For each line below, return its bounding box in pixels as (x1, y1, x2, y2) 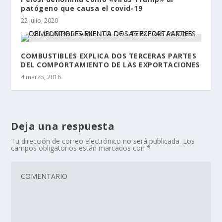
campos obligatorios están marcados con (11, 143, 147, 153)
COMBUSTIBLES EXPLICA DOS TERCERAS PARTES (21, 51, 197, 60)
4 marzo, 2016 (21, 72, 61, 81)
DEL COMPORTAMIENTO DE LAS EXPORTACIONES (21, 59, 200, 69)
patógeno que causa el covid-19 (21, 3, 143, 13)
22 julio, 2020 (21, 16, 58, 25)
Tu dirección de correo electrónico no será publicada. (11, 136, 181, 146)
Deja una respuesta (11, 119, 115, 133)
